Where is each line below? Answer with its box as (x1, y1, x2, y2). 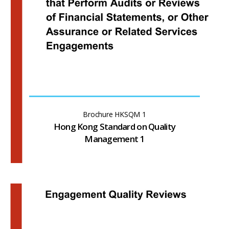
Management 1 (84, 132, 145, 145)
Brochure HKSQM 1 (83, 109, 146, 119)
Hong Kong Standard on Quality (53, 120, 176, 132)
